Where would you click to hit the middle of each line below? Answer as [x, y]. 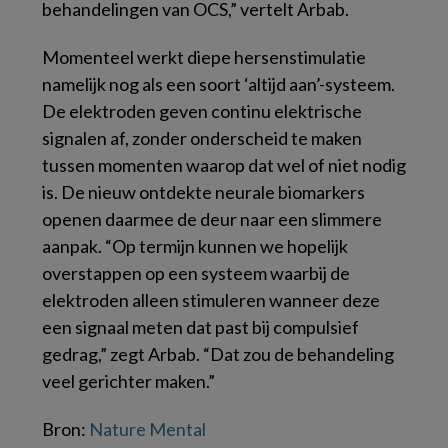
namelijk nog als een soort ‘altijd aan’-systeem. [218, 83]
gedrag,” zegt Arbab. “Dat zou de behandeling [218, 353]
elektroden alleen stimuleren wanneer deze [211, 299]
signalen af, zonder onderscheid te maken [202, 137]
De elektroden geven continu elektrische [202, 110]
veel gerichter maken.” [128, 380]
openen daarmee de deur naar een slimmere [212, 218]
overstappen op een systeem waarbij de [196, 272]
